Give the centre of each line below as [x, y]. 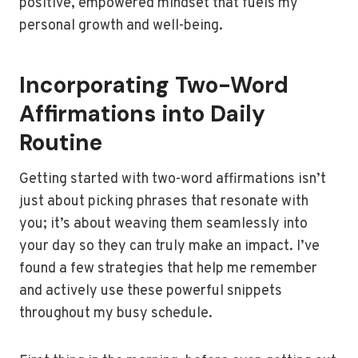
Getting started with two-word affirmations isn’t [173, 179]
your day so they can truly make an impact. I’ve [169, 247]
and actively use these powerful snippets [151, 291]
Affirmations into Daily [142, 114]
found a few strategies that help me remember [168, 269]
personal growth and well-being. [121, 26]
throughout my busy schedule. [116, 314]
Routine [61, 143]
